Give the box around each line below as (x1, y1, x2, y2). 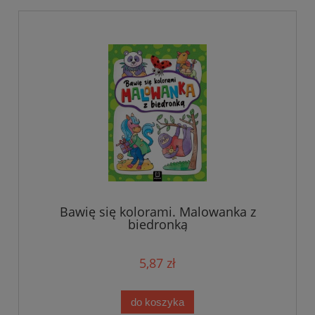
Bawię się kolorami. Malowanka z (59, 202, 256, 220)
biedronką (127, 215, 188, 233)
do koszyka (131, 295, 184, 308)
